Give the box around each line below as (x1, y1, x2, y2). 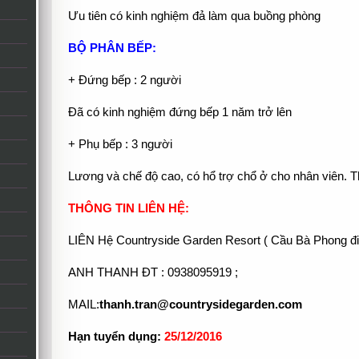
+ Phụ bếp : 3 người (67, 138, 172, 151)
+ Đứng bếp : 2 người (67, 74, 181, 87)
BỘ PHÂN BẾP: (67, 42, 159, 54)
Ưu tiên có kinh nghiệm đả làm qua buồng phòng (67, 10, 321, 22)
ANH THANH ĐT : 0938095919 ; (67, 266, 241, 279)
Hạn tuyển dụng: (67, 330, 164, 343)
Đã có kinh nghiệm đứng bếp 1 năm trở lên (67, 106, 292, 119)
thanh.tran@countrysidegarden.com (99, 298, 302, 311)
